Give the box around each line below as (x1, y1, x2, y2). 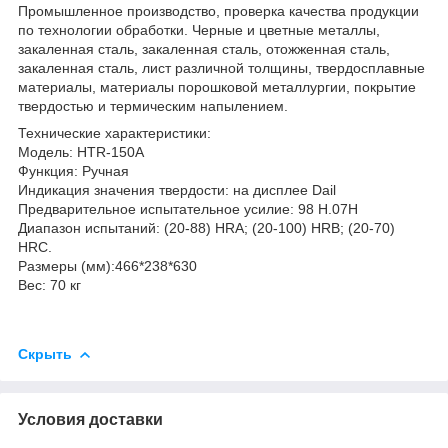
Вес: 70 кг (18, 276, 81, 293)
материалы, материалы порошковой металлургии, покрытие (18, 78, 416, 95)
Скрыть (18, 345, 72, 362)
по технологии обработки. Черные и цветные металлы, (18, 21, 380, 38)
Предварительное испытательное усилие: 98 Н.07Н (18, 200, 358, 217)
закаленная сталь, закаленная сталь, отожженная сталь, (18, 40, 390, 57)
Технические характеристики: (18, 124, 211, 141)
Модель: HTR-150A (18, 143, 144, 160)
